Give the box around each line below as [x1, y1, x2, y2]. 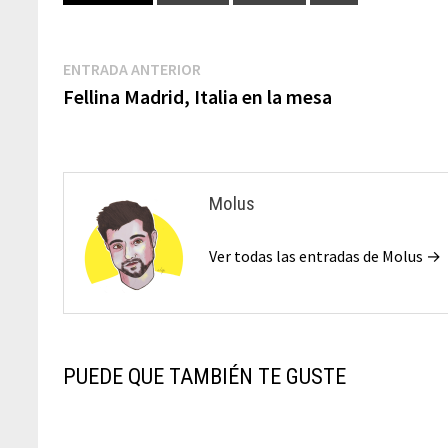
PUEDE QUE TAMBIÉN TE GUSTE [63, 364, 347, 390]
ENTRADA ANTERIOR [63, 59, 202, 80]
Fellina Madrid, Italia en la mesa [63, 84, 333, 110]
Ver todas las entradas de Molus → [209, 246, 442, 267]
